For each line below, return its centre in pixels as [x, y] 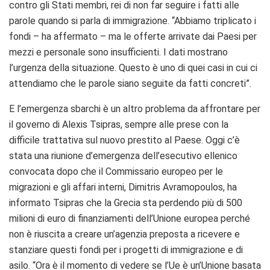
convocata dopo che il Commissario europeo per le [116, 172]
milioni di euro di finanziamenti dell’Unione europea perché [130, 219]
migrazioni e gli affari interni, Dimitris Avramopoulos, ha [123, 187]
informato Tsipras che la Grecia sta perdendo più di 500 [126, 203]
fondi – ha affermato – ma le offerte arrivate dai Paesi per [133, 37]
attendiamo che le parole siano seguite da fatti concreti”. [130, 84]
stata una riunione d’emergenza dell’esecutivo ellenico [123, 156]
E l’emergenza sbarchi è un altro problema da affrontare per [135, 109]
